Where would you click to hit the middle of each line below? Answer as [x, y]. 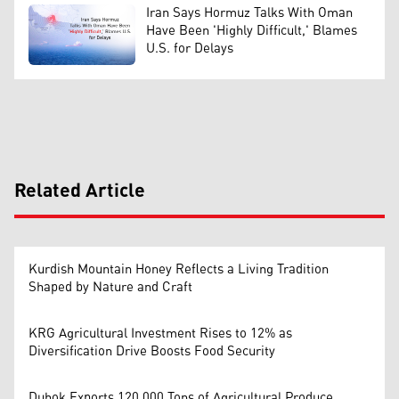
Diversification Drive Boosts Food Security [152, 351]
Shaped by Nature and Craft [110, 287]
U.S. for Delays [190, 49]
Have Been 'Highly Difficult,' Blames [252, 31]
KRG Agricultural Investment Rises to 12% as [160, 333]
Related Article [80, 191]
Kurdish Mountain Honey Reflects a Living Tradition [179, 269]
